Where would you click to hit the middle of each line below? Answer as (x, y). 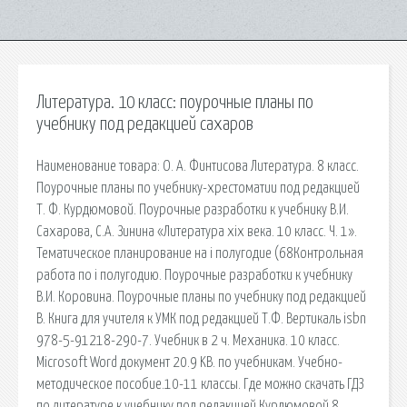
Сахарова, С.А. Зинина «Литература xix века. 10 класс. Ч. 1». (197, 231)
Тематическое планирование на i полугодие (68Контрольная (200, 253)
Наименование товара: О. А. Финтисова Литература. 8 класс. (198, 166)
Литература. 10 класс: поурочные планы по (175, 103)
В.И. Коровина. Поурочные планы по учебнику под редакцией (201, 297)
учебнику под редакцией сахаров (145, 124)
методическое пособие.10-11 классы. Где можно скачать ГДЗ (200, 384)
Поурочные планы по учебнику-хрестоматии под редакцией (198, 188)
